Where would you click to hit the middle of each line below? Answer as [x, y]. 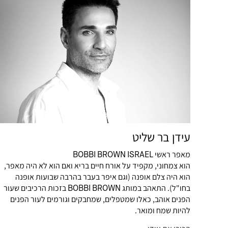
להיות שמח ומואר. [163, 210]
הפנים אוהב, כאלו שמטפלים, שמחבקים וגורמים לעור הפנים [100, 199]
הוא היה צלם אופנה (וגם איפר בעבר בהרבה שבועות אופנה [103, 177]
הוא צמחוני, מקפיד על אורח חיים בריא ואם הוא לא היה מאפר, [97, 165]
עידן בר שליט [161, 137]
